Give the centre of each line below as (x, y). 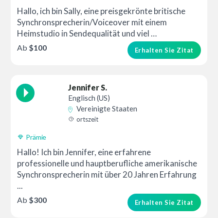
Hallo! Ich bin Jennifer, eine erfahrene (84, 152)
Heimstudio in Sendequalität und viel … (87, 33)
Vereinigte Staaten (107, 109)
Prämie (36, 137)
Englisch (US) (89, 98)
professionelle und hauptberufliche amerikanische (107, 163)
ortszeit (88, 119)
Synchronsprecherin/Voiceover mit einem (92, 22)
